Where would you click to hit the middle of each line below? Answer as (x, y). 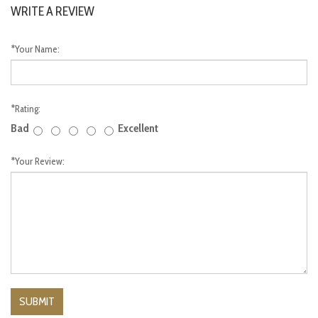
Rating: (28, 108)
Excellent (138, 128)
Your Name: (37, 49)
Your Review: (40, 161)
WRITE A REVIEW (53, 11)
